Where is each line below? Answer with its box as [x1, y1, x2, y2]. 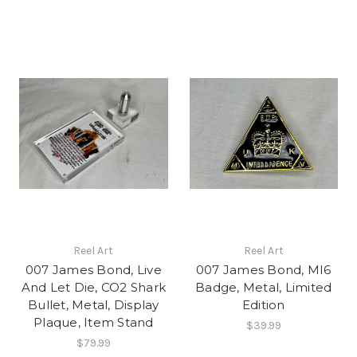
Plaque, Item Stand [33, 315, 154, 331]
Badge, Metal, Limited [195, 280, 332, 296]
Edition [241, 297, 285, 313]
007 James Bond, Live [25, 262, 162, 278]
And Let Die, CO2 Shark [21, 280, 166, 296]
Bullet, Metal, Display [28, 297, 159, 313]
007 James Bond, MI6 [195, 262, 331, 278]
